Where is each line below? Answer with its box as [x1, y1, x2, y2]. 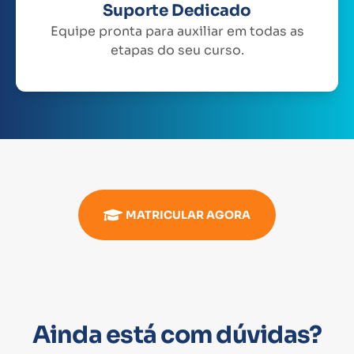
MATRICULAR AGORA [126, 207, 250, 222]
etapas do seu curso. [110, 41, 244, 58]
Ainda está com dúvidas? [32, 319, 322, 350]
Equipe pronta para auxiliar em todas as [50, 22, 304, 40]
